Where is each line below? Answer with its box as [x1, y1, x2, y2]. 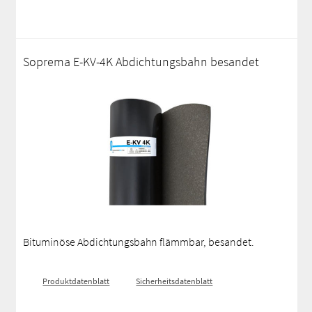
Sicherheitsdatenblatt [136, 276, 213, 286]
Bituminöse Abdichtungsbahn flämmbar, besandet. [23, 235, 255, 249]
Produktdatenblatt [42, 276, 110, 286]
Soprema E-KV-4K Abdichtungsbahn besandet [23, 54, 260, 70]
